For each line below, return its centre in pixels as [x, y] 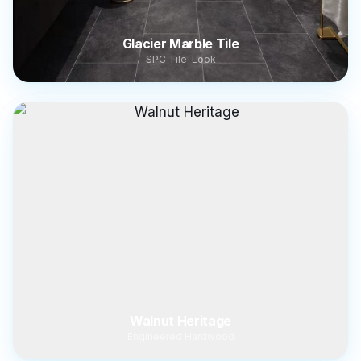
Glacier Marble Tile [180, 44]
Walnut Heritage [180, 321]
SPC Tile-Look [180, 59]
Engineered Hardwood [180, 336]
